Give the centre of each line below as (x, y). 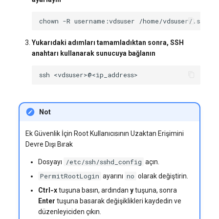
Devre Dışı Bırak (49, 144)
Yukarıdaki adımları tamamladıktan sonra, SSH (108, 43)
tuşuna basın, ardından (94, 190)
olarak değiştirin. (162, 176)
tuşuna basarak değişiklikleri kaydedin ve (119, 201)
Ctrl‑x (48, 190)
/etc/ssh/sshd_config (104, 162)
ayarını (113, 176)
